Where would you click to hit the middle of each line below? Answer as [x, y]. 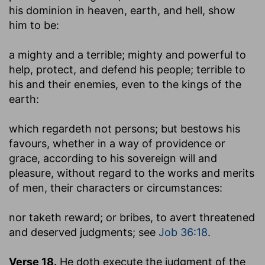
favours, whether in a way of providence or [117, 143]
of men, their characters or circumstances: [116, 188]
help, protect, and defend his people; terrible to [127, 69]
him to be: [34, 25]
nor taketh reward [54, 217]
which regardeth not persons [82, 128]
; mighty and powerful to [184, 54]
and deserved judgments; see [84, 232]
